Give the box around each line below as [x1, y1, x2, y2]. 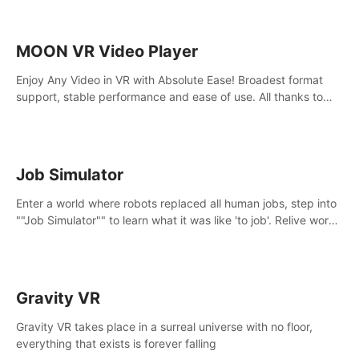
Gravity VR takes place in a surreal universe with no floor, [16, 319, 313, 333]
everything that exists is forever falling [16, 336, 216, 350]
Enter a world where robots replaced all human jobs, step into [16, 196, 337, 210]
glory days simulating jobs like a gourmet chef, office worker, [16, 229, 333, 244]
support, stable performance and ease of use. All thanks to [16, 89, 323, 103]
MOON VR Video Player [16, 41, 198, 61]
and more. [16, 246, 69, 260]
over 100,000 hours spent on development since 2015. [16, 106, 304, 120]
